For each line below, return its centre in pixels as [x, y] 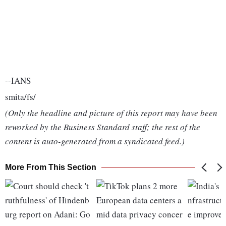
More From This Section [51, 167]
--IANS [18, 81]
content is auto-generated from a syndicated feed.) [95, 141]
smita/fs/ [20, 97]
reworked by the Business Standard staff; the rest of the [103, 127]
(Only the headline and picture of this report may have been [111, 113]
